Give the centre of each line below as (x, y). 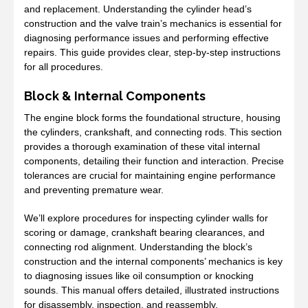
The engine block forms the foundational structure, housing (152, 117)
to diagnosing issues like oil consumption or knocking (139, 275)
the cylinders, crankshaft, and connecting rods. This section (153, 132)
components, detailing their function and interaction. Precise (154, 161)
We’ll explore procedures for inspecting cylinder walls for (146, 218)
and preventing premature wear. (94, 189)
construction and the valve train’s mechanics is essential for (153, 23)
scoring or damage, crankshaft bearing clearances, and (144, 232)
